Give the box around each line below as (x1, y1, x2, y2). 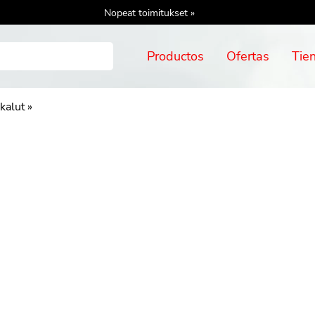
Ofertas (226, 48, 270, 65)
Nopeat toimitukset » (104, 5, 195, 20)
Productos (147, 48, 205, 65)
